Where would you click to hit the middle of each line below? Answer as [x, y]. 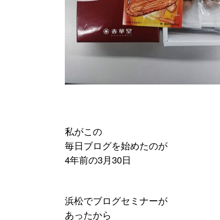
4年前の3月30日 [98, 159]
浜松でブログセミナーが [116, 200]
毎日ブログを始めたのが [116, 145]
